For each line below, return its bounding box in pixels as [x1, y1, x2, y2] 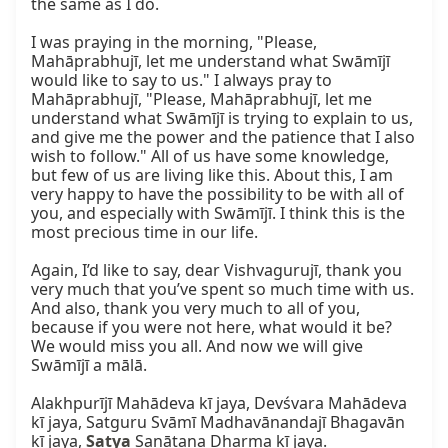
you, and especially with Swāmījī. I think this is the [31, 202, 405, 225]
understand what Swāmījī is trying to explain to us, [31, 107, 413, 130]
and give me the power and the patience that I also [31, 126, 415, 149]
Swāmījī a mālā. [31, 354, 147, 377]
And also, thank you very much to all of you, [31, 297, 360, 320]
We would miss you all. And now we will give [31, 335, 363, 358]
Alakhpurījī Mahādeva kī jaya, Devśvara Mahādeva [31, 392, 407, 415]
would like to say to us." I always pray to [31, 69, 332, 92]
